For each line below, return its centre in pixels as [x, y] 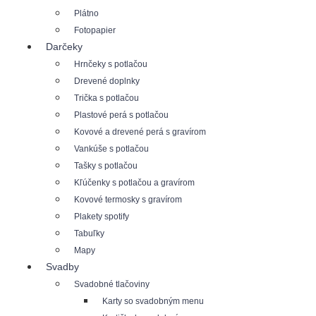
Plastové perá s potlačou [121, 115]
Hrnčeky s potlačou [111, 64]
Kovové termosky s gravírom [128, 200]
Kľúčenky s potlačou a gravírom [134, 183]
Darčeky [64, 47]
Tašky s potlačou [106, 166]
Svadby [62, 267]
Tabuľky [89, 233]
